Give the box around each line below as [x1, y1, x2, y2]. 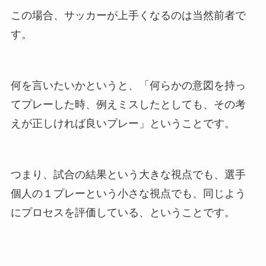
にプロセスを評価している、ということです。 [10, 206, 235, 218]
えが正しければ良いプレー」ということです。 [10, 117, 235, 129]
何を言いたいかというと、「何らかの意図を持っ [10, 79, 246, 91]
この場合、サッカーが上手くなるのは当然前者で [10, 9, 246, 22]
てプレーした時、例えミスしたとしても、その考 [10, 98, 246, 110]
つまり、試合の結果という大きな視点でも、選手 [10, 168, 246, 180]
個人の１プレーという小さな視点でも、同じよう [10, 187, 246, 199]
